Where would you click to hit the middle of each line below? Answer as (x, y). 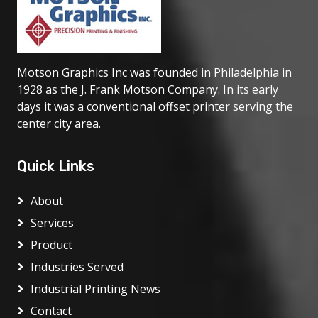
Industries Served (77, 267)
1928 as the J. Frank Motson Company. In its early (148, 89)
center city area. (59, 124)
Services (52, 223)
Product (51, 245)
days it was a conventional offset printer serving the (155, 106)
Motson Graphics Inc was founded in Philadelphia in (154, 72)
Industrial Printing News (95, 289)
